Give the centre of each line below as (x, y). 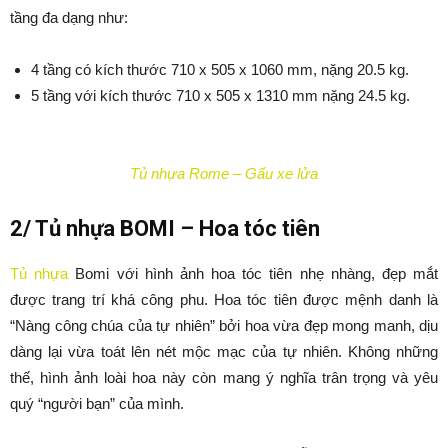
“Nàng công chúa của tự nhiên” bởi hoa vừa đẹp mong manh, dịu (224, 325)
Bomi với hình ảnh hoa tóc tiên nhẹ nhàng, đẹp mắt (253, 273)
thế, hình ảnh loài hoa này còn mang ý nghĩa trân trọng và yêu (224, 377)
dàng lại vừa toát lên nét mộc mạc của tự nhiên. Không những (224, 351)
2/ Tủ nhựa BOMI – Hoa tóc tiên (165, 228)
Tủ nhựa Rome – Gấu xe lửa (224, 173)
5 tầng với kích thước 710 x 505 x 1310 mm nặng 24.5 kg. (220, 95)
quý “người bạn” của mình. (97, 403)
